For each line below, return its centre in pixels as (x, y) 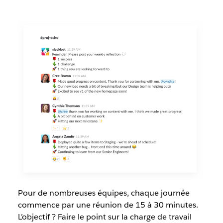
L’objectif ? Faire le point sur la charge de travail (105, 217)
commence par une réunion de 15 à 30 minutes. (108, 205)
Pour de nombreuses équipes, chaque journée (104, 193)
